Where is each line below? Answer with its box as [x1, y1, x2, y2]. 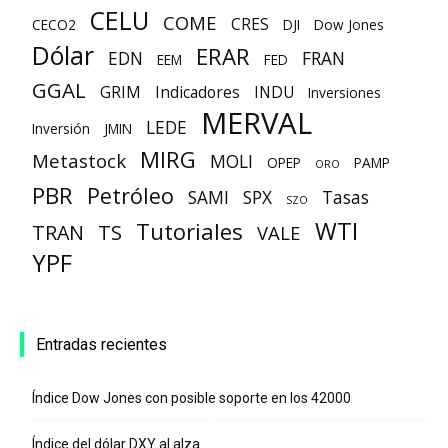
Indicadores [155, 81, 240, 103]
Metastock [32, 148, 126, 173]
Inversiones [308, 83, 381, 102]
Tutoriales [136, 216, 243, 247]
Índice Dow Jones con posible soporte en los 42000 [32, 390, 351, 406]
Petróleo [87, 181, 174, 210]
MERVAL [201, 103, 312, 143]
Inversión [32, 119, 90, 138]
